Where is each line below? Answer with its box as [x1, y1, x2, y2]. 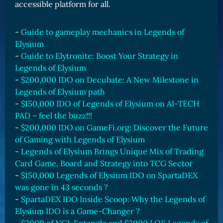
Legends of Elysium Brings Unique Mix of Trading [21, 146, 204, 156]
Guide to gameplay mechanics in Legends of [21, 27, 184, 37]
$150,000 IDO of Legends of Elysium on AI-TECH [21, 99, 199, 109]
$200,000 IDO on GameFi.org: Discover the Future [21, 122, 208, 132]
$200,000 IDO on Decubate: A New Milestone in [21, 75, 199, 85]
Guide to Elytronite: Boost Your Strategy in [21, 51, 178, 61]
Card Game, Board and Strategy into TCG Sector [15, 158, 193, 168]
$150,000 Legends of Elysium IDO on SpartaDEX [21, 170, 198, 180]
